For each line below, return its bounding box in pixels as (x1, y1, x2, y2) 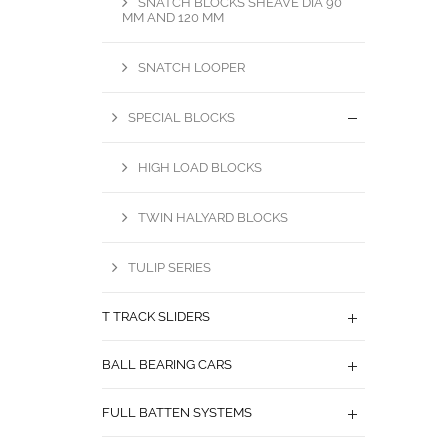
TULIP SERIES (128, 259, 211, 275)
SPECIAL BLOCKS (128, 109, 235, 125)
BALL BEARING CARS (102, 356, 232, 372)
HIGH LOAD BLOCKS (138, 159, 262, 175)
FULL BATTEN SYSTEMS (102, 404, 252, 420)
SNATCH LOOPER (138, 59, 245, 75)
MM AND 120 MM (122, 9, 224, 25)
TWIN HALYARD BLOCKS (138, 209, 288, 225)
